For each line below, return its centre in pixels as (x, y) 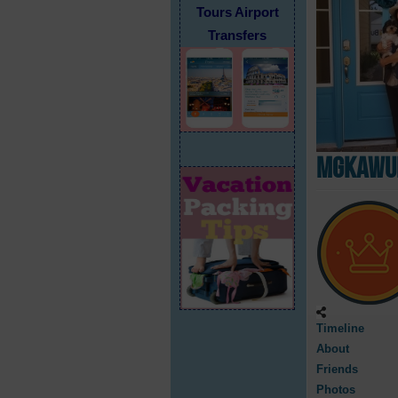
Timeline (340, 328)
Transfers (237, 36)
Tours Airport (237, 12)
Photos (336, 389)
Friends (337, 369)
